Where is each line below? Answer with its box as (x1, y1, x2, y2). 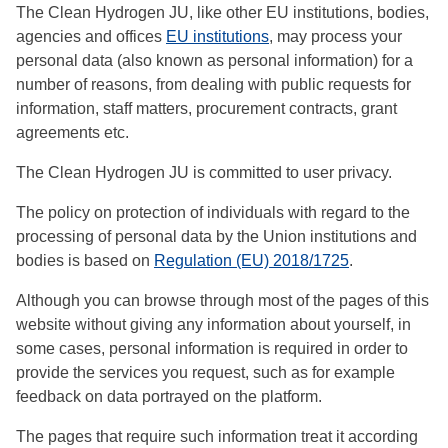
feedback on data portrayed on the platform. (16, 387, 322, 405)
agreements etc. (16, 123, 129, 141)
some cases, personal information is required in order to (16, 339, 408, 357)
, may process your (269, 27, 402, 45)
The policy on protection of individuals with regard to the (16, 203, 410, 221)
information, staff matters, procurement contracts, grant (16, 99, 397, 117)
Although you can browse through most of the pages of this (16, 291, 429, 309)
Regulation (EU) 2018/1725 (154, 251, 349, 269)
